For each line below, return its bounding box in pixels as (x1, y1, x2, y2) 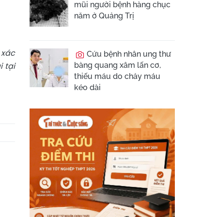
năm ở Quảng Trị (74, 11, 134, 20)
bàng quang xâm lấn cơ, (74, 61, 161, 70)
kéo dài (74, 83, 101, 92)
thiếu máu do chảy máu (74, 72, 160, 81)
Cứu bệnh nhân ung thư (85, 49, 171, 59)
